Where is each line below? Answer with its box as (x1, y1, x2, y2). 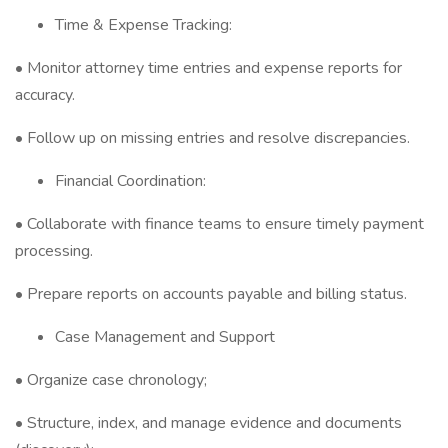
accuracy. (15, 84, 75, 106)
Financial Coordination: (55, 170, 206, 192)
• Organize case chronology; (15, 369, 207, 391)
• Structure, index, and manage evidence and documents (15, 412, 402, 434)
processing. (15, 240, 93, 262)
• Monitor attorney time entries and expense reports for (15, 57, 402, 79)
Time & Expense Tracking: (55, 14, 232, 36)
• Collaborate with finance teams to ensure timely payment (15, 213, 424, 235)
